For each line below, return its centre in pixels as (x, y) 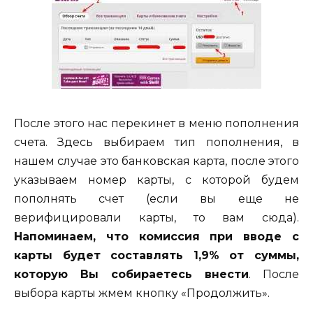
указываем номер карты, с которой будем (156, 180)
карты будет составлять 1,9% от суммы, (156, 255)
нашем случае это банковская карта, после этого (156, 161)
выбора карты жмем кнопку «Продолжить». (142, 293)
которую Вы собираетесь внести (131, 274)
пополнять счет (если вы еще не (156, 198)
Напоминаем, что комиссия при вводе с (156, 236)
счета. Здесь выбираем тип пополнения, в (156, 142)
